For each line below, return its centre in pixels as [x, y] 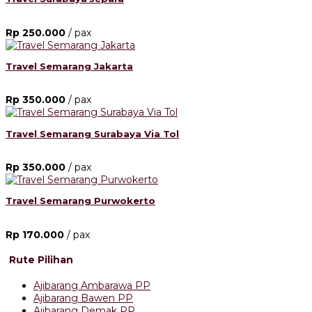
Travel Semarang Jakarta [69, 67]
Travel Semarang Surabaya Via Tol [92, 133]
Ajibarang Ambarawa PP [92, 285]
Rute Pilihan [41, 260]
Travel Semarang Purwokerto [80, 201]
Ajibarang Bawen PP [83, 298]
